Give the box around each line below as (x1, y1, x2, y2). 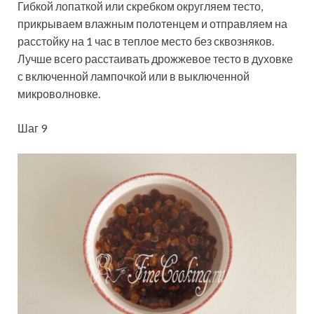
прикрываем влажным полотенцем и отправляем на (18, 16, 287, 30)
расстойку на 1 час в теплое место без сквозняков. (18, 34, 274, 48)
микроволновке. (18, 86, 100, 100)
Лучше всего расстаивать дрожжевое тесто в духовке (18, 51, 293, 65)
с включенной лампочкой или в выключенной (18, 69, 250, 83)
